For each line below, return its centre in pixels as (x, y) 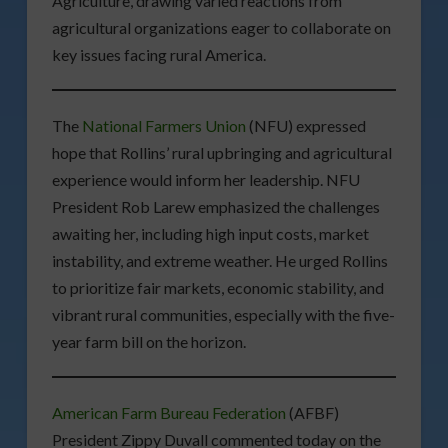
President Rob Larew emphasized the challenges (215, 207)
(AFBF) (312, 413)
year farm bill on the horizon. (148, 342)
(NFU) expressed (305, 126)
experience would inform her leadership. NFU (205, 180)
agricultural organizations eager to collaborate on (221, 28)
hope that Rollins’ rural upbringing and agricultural (221, 153)
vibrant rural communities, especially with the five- (223, 315)
